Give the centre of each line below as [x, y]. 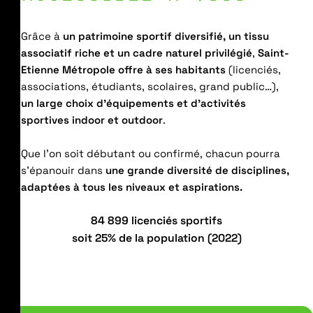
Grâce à [42, 36]
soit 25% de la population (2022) [156, 238]
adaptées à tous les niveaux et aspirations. [132, 187]
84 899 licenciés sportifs [156, 221]
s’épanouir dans [63, 170]
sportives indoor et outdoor [92, 120]
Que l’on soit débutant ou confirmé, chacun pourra [151, 153]
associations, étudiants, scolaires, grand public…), [150, 86]
